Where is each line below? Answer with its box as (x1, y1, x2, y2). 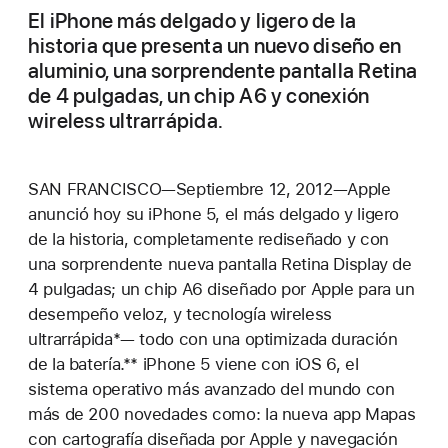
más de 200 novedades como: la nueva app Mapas (28, 404, 416, 424)
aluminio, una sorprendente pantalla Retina (28, 58, 418, 83)
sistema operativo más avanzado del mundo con (28, 379, 395, 399)
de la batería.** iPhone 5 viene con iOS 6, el (28, 354, 359, 374)
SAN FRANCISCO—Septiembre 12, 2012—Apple (28, 179, 391, 199)
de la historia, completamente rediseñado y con (28, 229, 389, 249)
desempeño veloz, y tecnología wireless (28, 304, 332, 324)
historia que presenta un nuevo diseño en (28, 33, 402, 58)
